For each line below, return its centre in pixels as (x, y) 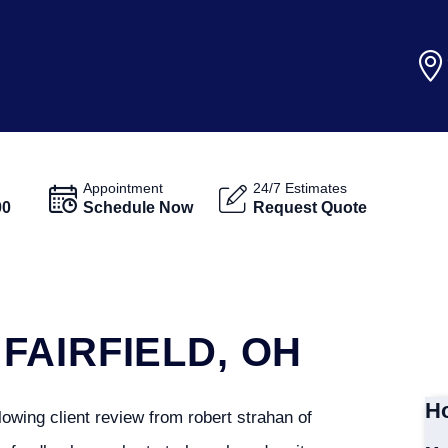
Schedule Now (138, 207)
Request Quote (310, 207)
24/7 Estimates (300, 188)
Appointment (123, 188)
